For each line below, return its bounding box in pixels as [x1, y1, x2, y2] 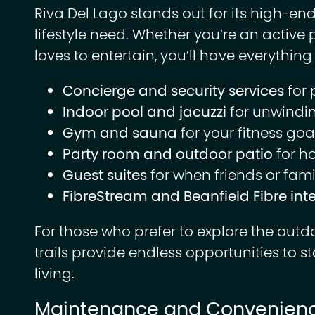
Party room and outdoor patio [63, 144, 273, 167]
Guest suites [63, 165, 147, 188]
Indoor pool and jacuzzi [63, 102, 226, 124]
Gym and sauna [63, 123, 177, 146]
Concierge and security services [63, 81, 284, 103]
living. [34, 264, 75, 286]
